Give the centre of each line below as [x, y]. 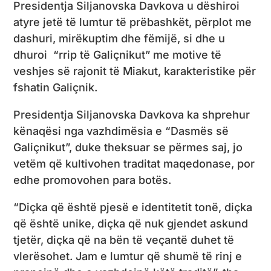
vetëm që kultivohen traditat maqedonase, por [134, 163]
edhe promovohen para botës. [93, 180]
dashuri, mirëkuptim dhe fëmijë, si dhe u [119, 38]
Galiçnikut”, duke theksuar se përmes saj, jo [128, 147]
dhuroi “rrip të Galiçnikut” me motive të [118, 54]
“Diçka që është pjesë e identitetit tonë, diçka [133, 207]
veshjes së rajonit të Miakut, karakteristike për [135, 71]
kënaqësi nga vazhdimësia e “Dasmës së [121, 131]
